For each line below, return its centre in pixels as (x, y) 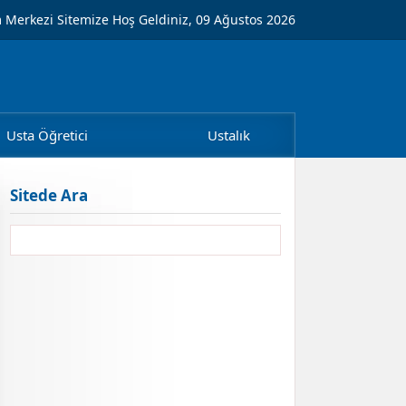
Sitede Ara (48, 195)
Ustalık (228, 135)
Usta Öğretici (47, 135)
